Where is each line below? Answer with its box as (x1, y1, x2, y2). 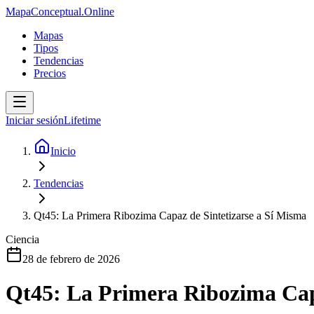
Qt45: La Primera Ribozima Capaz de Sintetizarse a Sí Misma (34, 210, 306, 221)
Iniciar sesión (6, 114, 64, 126)
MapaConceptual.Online (6, 6, 114, 18)
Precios (34, 67, 66, 79)
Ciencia (6, 233, 39, 245)
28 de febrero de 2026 (22, 253, 120, 265)
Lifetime (64, 114, 101, 126)
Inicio (50, 145, 76, 157)
